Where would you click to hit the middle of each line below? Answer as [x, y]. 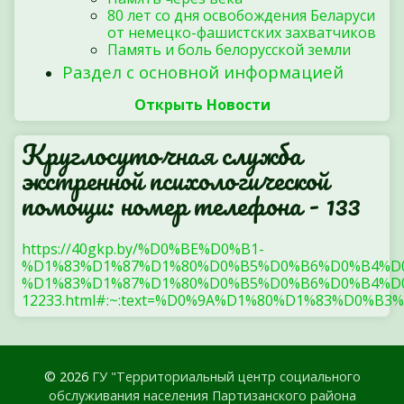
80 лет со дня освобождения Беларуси [241, 15]
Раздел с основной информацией [203, 71]
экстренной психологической [175, 179]
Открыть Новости [202, 104]
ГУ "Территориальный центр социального [226, 376]
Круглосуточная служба [162, 154]
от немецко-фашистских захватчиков [242, 32]
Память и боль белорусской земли [229, 49]
